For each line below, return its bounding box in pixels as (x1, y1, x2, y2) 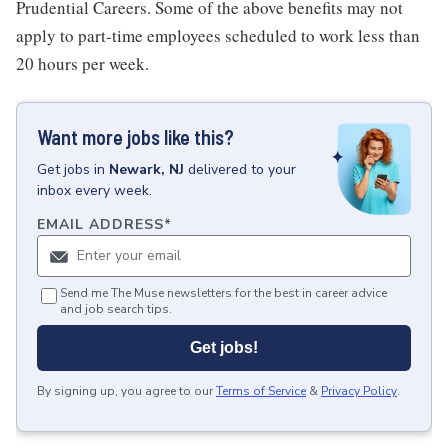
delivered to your (188, 160, 296, 179)
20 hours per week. (16, 52, 149, 75)
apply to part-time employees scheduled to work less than (16, 24, 420, 47)
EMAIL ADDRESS (37, 215, 164, 235)
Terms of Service (216, 383, 306, 400)
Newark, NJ (109, 160, 184, 179)
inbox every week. (37, 181, 152, 200)
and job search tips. (60, 301, 172, 318)
